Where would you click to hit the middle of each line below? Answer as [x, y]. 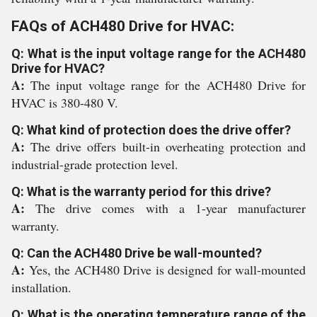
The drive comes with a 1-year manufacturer [171, 208]
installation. [41, 287]
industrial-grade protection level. [95, 164]
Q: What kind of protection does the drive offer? [151, 130]
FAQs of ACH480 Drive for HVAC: [123, 26]
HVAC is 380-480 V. [65, 103]
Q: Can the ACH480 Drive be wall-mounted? [137, 253]
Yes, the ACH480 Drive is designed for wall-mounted [167, 270]
